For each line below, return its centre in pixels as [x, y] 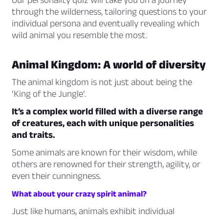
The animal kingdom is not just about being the [102, 82]
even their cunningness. [56, 176]
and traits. [33, 135]
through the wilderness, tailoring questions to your [109, 12]
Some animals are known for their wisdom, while [104, 153]
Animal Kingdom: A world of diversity [109, 65]
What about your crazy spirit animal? [79, 194]
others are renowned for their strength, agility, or [106, 164]
